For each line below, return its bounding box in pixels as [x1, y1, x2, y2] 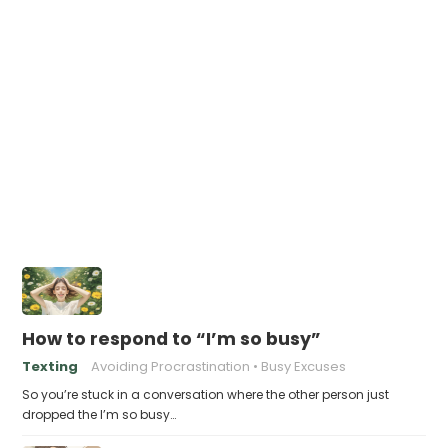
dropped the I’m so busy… [22, 406, 177, 423]
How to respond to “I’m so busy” [22, 327, 322, 351]
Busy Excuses [261, 357, 347, 376]
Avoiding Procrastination [91, 357, 251, 376]
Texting [22, 357, 79, 376]
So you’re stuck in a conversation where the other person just [22, 386, 390, 403]
